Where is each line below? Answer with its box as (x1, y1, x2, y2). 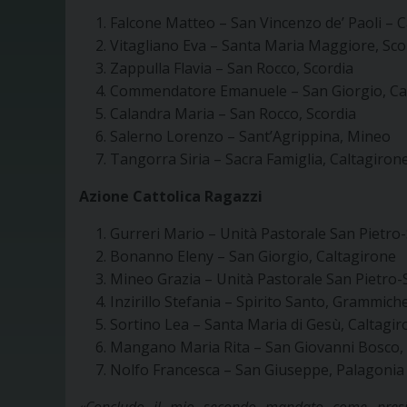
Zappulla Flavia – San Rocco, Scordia (110, 58, 353, 79)
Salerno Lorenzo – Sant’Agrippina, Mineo (110, 126, 391, 147)
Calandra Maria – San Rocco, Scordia (110, 104, 356, 124)
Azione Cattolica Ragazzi (79, 186, 263, 207)
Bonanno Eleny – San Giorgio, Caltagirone (110, 246, 396, 267)
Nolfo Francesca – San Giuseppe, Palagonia (110, 360, 404, 381)
